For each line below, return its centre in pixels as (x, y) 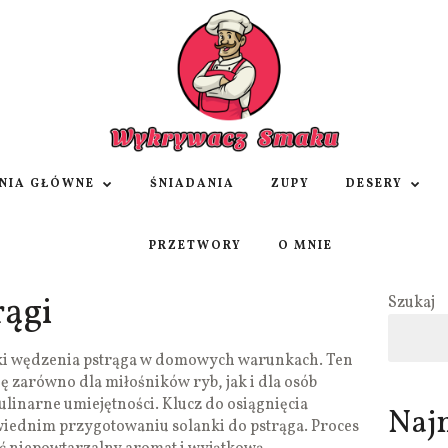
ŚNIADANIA (192, 184)
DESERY (374, 184)
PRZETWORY (195, 246)
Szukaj (411, 303)
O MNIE (305, 246)
